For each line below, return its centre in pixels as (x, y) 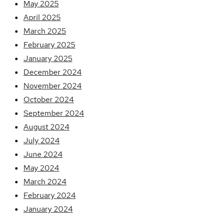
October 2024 (49, 100)
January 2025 (48, 59)
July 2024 (42, 141)
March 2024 (45, 182)
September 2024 (54, 113)
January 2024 (48, 209)
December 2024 (53, 72)
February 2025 (49, 45)
